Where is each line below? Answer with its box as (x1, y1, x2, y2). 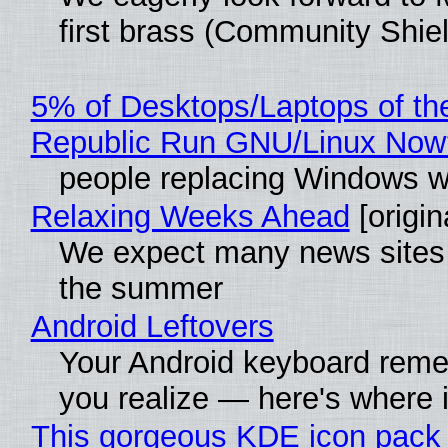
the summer (58, 270, 223, 306)
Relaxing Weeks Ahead (30, 198, 350, 234)
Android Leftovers (30, 308, 274, 344)
